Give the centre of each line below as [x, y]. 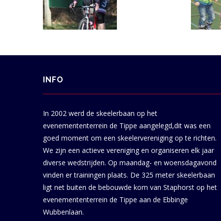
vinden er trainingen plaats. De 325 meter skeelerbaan [129, 175]
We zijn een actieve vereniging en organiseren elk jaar [129, 150]
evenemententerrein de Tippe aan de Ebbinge [115, 200]
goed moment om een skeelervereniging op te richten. [130, 138]
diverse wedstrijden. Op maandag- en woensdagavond [130, 163]
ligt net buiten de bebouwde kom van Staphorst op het [130, 187]
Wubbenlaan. [63, 212]
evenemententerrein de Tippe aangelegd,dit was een [127, 126]
